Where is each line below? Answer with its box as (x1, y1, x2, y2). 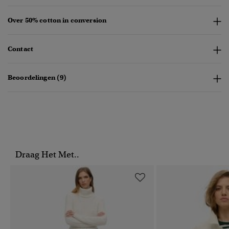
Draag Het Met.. (15, 149, 79, 161)
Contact (8, 44, 33, 54)
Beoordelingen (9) (8, 73, 67, 82)
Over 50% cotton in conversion (8, 16, 107, 25)
